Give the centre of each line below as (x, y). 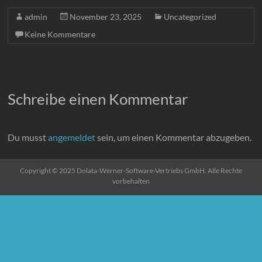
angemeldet (72, 137)
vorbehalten (131, 181)
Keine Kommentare (60, 34)
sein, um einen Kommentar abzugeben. (174, 137)
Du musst (28, 137)
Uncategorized (190, 17)
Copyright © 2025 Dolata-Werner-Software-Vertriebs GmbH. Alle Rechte (131, 170)
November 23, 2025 (106, 17)
